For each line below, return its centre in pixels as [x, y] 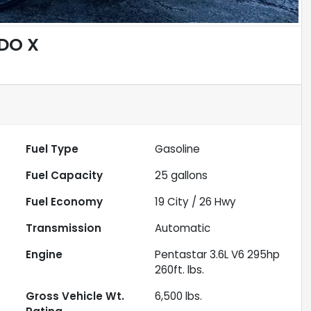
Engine [44, 255]
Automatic [183, 228]
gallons [188, 176]
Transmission [64, 228]
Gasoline [178, 149]
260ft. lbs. [180, 270]
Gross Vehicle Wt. [75, 296]
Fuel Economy [65, 202]
